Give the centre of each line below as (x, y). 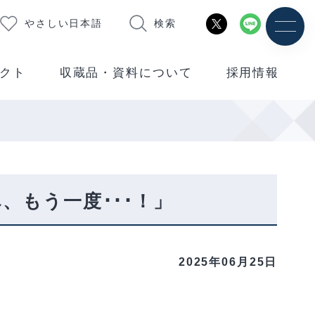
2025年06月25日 (228, 262)
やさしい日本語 (64, 24)
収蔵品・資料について (126, 73)
